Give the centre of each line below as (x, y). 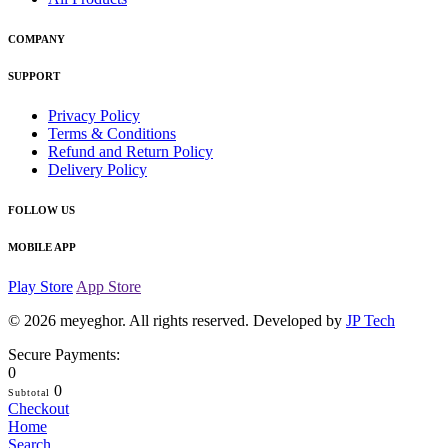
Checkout (38, 409)
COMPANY (36, 39)
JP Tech (370, 321)
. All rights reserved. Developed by (234, 321)
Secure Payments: (64, 355)
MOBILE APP (42, 247)
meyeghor (91, 321)
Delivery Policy (97, 170)
